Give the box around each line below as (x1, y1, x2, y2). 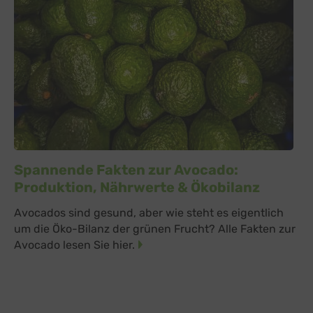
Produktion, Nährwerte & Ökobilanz (14, 178, 260, 196)
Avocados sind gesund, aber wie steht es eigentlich (14, 206, 284, 220)
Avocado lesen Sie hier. (14, 238, 135, 252)
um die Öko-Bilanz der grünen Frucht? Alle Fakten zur (14, 222, 296, 236)
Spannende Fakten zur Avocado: (14, 161, 238, 178)
